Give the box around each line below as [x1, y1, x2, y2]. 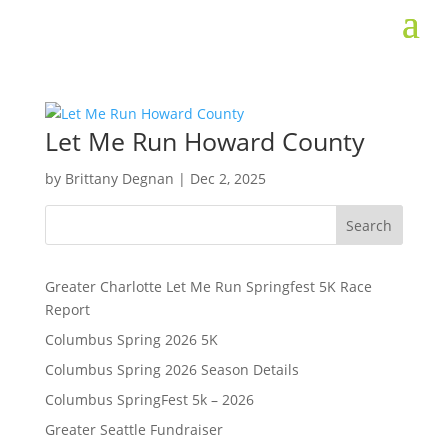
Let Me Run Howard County [44, 124, 365, 159]
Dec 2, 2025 [189, 169, 266, 189]
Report [44, 300, 90, 320]
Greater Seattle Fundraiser [44, 420, 223, 440]
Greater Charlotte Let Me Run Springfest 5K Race [44, 277, 372, 297]
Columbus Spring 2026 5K [44, 330, 218, 350]
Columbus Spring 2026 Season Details [44, 360, 299, 380]
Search [346, 216, 393, 236]
